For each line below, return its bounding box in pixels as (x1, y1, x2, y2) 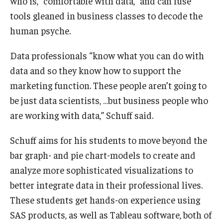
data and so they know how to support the (10, 64, 181, 77)
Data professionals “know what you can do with (10, 49, 204, 62)
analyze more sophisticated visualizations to (10, 164, 193, 176)
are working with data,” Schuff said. (10, 109, 153, 121)
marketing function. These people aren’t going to (10, 79, 207, 92)
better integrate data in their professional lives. (10, 179, 203, 191)
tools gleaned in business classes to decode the (10, 9, 203, 22)
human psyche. (10, 24, 71, 37)
